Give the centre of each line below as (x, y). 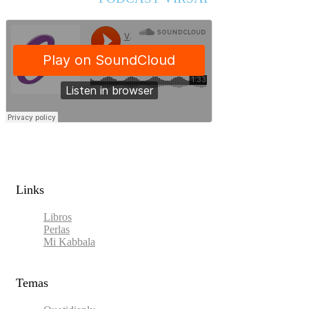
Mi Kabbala (69, 242)
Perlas (57, 230)
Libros (58, 217)
